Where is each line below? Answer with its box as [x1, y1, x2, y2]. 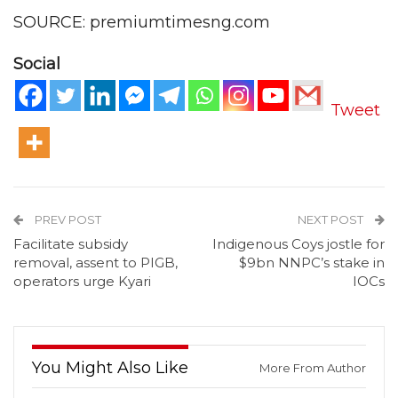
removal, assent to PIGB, [13, 254, 178, 272]
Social [13, 54, 60, 75]
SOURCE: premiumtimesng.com [13, 12, 270, 33]
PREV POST [32, 212, 101, 227]
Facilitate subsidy [13, 235, 128, 253]
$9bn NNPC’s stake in [239, 254, 385, 272]
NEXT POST [298, 212, 366, 227]
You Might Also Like [32, 358, 188, 378]
